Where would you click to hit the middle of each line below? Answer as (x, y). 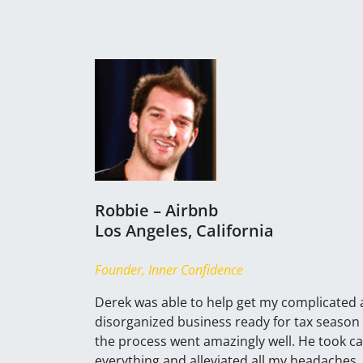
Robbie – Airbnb (156, 210)
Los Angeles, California (184, 230)
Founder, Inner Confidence (169, 269)
